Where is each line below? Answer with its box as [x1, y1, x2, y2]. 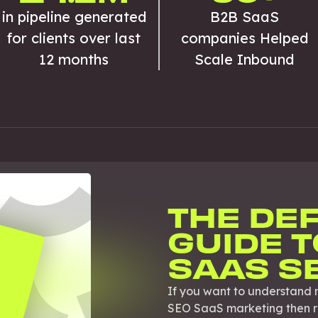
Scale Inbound [194, 50, 294, 68]
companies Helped [180, 29, 308, 47]
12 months [39, 50, 109, 68]
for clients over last [7, 29, 141, 47]
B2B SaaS [209, 8, 279, 26]
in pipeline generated [1, 8, 146, 26]
